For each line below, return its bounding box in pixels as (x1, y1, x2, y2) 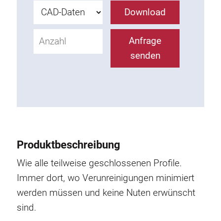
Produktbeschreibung (17, 139, 120, 151)
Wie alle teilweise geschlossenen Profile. (17, 157, 182, 169)
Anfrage (129, 35, 162, 47)
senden (130, 50, 160, 62)
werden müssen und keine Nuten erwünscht (17, 187, 195, 199)
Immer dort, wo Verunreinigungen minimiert (17, 172, 194, 184)
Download (124, 6, 166, 18)
